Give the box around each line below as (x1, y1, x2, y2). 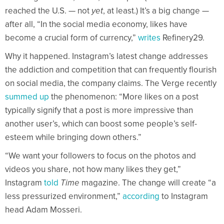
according (122, 190, 159, 201)
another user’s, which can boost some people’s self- (5, 118, 197, 129)
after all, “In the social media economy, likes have (5, 18, 187, 29)
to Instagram (159, 190, 208, 201)
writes (138, 32, 160, 43)
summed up (5, 91, 49, 102)
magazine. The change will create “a (79, 177, 216, 188)
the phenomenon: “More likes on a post (49, 91, 198, 102)
